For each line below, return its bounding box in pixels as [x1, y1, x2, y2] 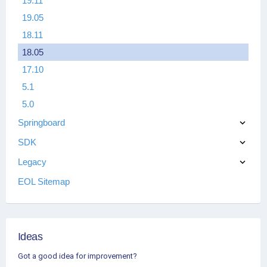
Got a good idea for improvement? [18, 252, 137, 261]
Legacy [18, 156, 46, 167]
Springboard [18, 117, 65, 128]
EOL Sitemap [18, 176, 70, 187]
